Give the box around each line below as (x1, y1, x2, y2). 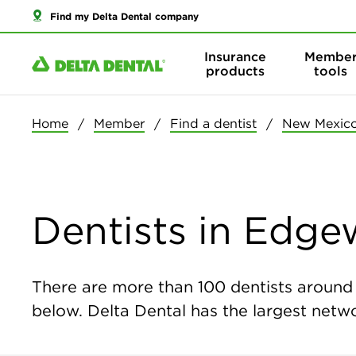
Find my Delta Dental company (50, 9, 199, 22)
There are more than (32, 277, 198, 296)
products (206, 63, 265, 79)
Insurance (204, 48, 266, 65)
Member (94, 115, 145, 131)
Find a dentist (170, 115, 257, 131)
